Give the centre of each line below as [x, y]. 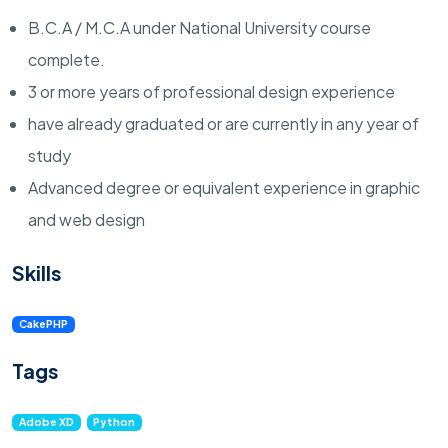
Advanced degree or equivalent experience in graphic [224, 188]
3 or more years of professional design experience [211, 92]
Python [114, 422]
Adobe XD [46, 422]
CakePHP [43, 324]
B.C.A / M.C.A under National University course [199, 28]
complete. [66, 60]
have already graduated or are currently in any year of [223, 124]
